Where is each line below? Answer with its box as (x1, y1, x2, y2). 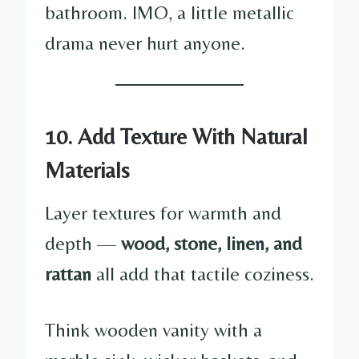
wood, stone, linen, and (121, 232, 302, 254)
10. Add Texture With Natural (45, 123, 308, 149)
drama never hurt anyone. (45, 31, 245, 54)
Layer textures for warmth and (45, 201, 281, 224)
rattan (45, 262, 91, 284)
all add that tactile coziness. (91, 262, 314, 284)
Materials (45, 156, 130, 183)
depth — (45, 232, 121, 254)
